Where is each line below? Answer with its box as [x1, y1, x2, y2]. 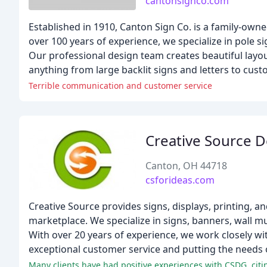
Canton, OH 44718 [145, 159, 227, 172]
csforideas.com [145, 173, 215, 187]
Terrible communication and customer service [29, 80, 212, 91]
